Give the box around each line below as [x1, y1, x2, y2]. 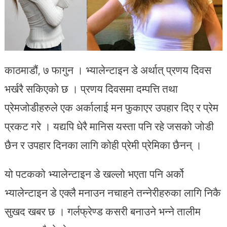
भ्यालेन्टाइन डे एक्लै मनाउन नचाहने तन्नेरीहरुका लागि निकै [4, 184, 221, 201]
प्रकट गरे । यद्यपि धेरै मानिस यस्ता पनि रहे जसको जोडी [4, 118, 214, 135]
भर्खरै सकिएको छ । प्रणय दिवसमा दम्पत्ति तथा [4, 81, 178, 97]
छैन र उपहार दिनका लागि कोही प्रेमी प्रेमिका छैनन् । [4, 137, 202, 154]
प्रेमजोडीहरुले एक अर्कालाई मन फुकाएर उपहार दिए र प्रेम [4, 99, 218, 116]
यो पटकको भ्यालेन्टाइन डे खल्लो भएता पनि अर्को [4, 166, 184, 182]
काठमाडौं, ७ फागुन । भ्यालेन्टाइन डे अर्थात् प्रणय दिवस [4, 62, 211, 79]
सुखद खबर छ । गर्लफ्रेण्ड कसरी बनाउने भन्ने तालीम [4, 203, 201, 220]
